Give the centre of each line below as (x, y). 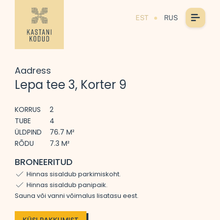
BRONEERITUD (44, 162)
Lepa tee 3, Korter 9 (71, 85)
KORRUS (28, 110)
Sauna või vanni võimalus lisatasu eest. (77, 196)
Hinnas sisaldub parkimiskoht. (74, 174)
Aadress (33, 70)
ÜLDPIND (28, 132)
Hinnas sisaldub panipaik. (67, 185)
